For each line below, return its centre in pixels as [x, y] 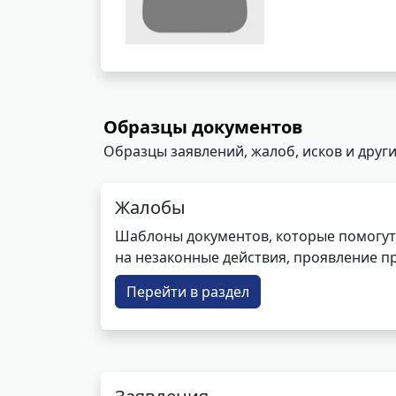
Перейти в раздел [188, 292]
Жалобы [150, 207]
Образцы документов [203, 127]
